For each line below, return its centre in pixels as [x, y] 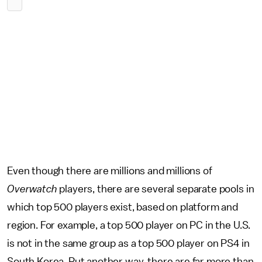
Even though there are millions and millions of [110, 171]
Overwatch [33, 189]
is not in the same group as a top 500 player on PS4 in [128, 243]
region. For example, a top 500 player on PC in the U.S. [129, 225]
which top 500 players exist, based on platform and [123, 207]
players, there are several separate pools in [157, 189]
